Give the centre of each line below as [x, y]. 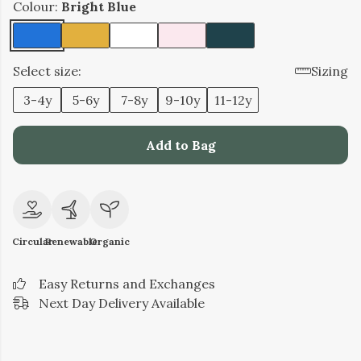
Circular [32, 241]
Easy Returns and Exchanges [127, 284]
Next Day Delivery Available [122, 303]
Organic [110, 241]
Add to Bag [180, 145]
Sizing [330, 71]
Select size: [47, 71]
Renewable [71, 241]
